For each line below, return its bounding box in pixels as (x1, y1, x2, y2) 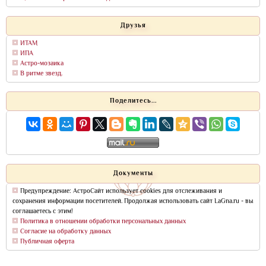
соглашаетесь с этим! (12, 207, 73, 217)
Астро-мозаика (20, 59, 64, 69)
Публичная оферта (20, 237, 74, 248)
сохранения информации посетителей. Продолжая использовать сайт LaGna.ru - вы (12, 197, 254, 207)
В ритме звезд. (20, 69, 62, 80)
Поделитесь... (109, 96, 157, 107)
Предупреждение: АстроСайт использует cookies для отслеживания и (18, 186, 222, 197)
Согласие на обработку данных (20, 227, 111, 237)
